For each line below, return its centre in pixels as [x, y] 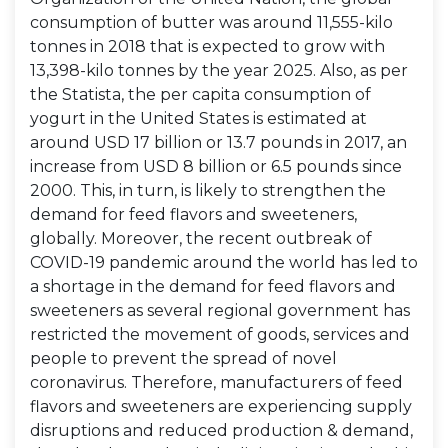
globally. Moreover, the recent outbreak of [201, 238]
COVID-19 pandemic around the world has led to [224, 262]
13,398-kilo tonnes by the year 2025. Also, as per [219, 70]
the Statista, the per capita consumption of [200, 94]
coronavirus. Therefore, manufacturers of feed [216, 382]
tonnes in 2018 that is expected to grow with [207, 46]
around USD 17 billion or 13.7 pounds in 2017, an [218, 142]
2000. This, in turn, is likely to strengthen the [208, 190]
